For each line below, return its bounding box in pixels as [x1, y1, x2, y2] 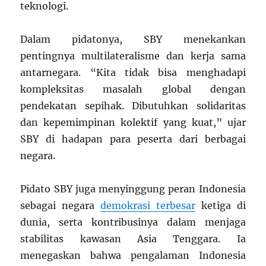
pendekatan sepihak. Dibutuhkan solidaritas [20, 100, 246, 112]
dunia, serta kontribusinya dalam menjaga [20, 216, 246, 229]
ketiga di [195, 199, 246, 212]
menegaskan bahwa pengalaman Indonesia [20, 249, 246, 262]
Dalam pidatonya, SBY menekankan [20, 33, 246, 46]
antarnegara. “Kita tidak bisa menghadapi [20, 66, 246, 79]
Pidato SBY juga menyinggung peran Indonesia [20, 183, 246, 195]
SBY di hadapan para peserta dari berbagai [20, 133, 246, 145]
